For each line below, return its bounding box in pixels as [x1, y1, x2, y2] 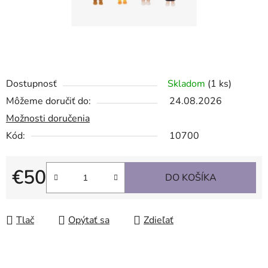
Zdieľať [144, 214, 173, 227]
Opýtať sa [68, 214, 109, 227]
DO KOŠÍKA [165, 171, 217, 185]
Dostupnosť [6, 77, 57, 91]
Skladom [167, 77, 208, 91]
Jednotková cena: [11, 190, 84, 203]
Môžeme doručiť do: [6, 95, 91, 108]
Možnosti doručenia [6, 112, 90, 126]
